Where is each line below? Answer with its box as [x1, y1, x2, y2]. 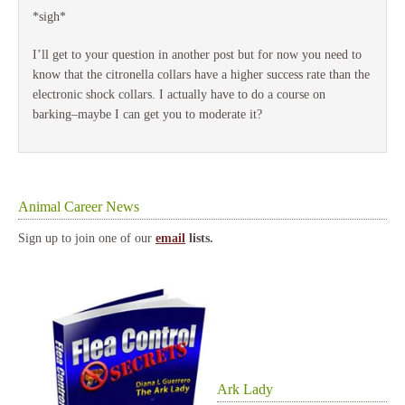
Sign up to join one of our [18, 231, 155, 245]
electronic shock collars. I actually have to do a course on [33, 88, 325, 101]
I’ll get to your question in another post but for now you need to [33, 48, 362, 61]
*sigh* [33, 10, 66, 24]
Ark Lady [217, 381, 273, 397]
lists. [185, 231, 213, 245]
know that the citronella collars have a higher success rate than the [33, 68, 370, 81]
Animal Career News [18, 199, 139, 214]
